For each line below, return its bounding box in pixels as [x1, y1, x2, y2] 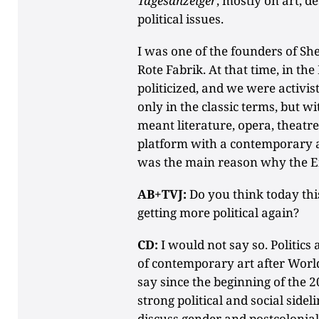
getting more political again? [137, 204, 300, 221]
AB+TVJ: [137, 185, 187, 202]
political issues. [137, 10, 224, 27]
